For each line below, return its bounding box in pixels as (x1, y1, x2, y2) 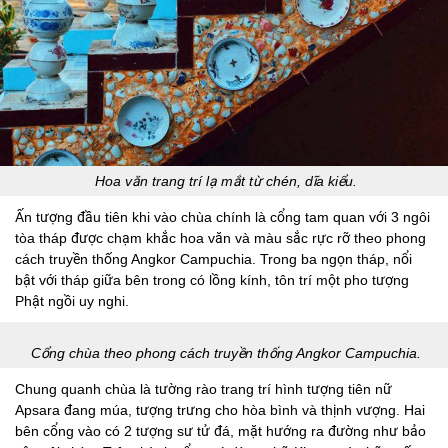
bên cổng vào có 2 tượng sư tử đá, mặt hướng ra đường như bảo (15, 423, 426, 440)
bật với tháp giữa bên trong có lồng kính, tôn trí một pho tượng (15, 272, 409, 289)
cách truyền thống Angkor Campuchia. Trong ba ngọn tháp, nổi (15, 251, 412, 268)
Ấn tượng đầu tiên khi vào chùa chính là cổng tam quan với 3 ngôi (15, 209, 430, 226)
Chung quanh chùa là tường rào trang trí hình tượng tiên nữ (15, 381, 392, 398)
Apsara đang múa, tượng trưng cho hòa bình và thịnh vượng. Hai (15, 402, 425, 419)
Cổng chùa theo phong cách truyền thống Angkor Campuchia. (30, 345, 421, 362)
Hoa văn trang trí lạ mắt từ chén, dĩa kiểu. (94, 173, 357, 190)
